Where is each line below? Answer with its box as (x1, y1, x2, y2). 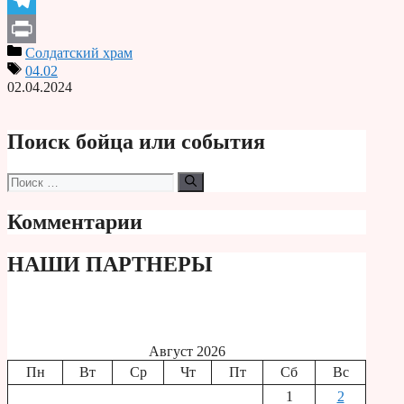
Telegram (7, 21, 60, 37)
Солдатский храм (25, 45, 133, 61)
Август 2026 (148, 344, 225, 359)
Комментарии (7, 210, 142, 234)
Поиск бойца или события (7, 130, 265, 154)
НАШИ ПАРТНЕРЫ (7, 252, 213, 277)
